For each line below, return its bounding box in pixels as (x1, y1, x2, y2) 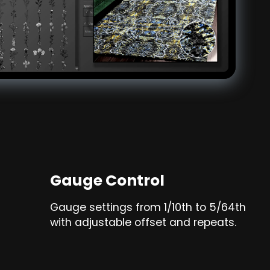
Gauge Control (50, 170, 165, 192)
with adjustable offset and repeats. (50, 215, 237, 230)
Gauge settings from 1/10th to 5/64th (50, 200, 246, 215)
